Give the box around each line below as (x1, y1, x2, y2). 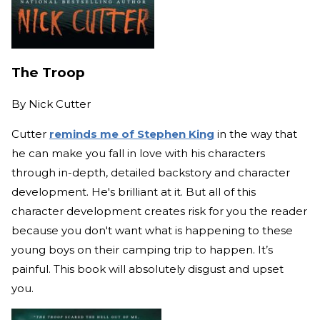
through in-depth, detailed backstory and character (11, 166, 290, 180)
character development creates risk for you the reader (11, 204, 307, 219)
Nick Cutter (29, 97, 91, 111)
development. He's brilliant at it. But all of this (11, 185, 256, 199)
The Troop (11, 64, 85, 81)
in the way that (214, 127, 297, 141)
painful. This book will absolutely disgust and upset (11, 262, 284, 276)
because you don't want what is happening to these (11, 224, 293, 238)
